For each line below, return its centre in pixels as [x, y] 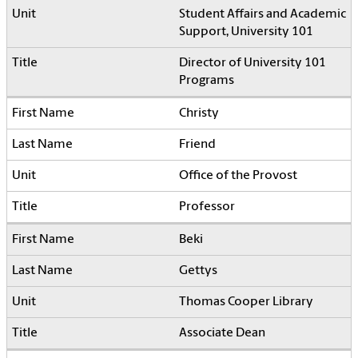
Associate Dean [222, 334]
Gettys [198, 271]
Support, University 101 [246, 32]
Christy [199, 114]
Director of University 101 [253, 64]
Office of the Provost [238, 176]
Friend [197, 145]
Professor [207, 207]
